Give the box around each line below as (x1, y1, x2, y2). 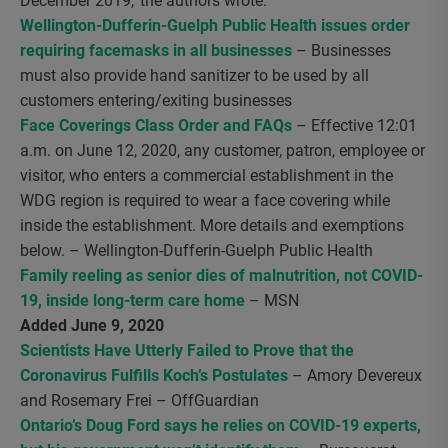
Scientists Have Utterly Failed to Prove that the (20, 341, 354, 360)
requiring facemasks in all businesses (20, 41, 292, 60)
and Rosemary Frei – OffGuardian (20, 391, 259, 410)
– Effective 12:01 (292, 116, 417, 135)
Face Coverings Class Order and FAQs (20, 116, 292, 135)
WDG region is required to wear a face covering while (20, 191, 390, 210)
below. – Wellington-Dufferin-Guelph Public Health (20, 241, 373, 260)
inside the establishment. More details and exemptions (20, 216, 404, 235)
